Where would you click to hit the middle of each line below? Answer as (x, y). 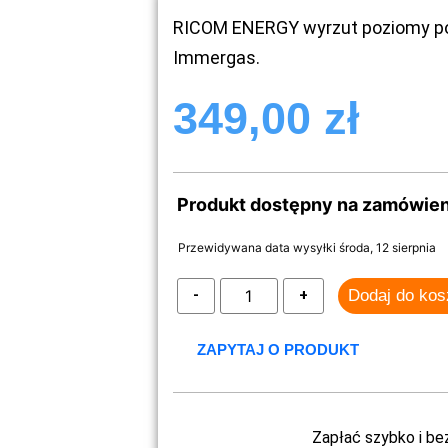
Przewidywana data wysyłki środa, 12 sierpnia (306, 247)
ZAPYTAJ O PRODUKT (277, 349)
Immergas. (216, 58)
